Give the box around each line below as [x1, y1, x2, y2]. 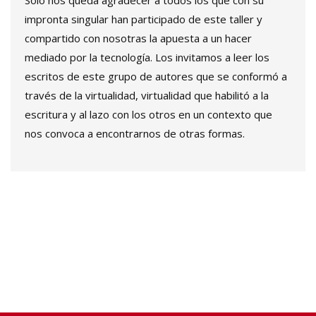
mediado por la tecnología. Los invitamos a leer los [25, 50, 269, 65]
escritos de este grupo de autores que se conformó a [25, 69, 287, 84]
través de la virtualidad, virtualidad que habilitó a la [25, 88, 269, 103]
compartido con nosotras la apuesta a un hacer [25, 31, 252, 46]
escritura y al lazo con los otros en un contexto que [25, 107, 272, 122]
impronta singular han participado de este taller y [25, 12, 262, 27]
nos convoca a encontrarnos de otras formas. [25, 126, 245, 141]
